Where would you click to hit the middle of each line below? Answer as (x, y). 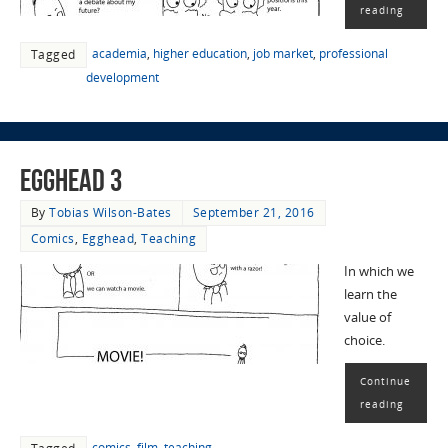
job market (282, 54)
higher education (199, 54)
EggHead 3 (70, 181)
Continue (385, 381)
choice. (364, 341)
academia (119, 54)
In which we (378, 272)
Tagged (53, 55)
